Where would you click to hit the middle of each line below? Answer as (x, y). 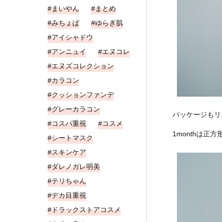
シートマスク (72, 138)
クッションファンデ (83, 95)
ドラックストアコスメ (86, 210)
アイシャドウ (72, 37)
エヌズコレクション (83, 66)
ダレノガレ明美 (76, 166)
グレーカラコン (76, 109)
